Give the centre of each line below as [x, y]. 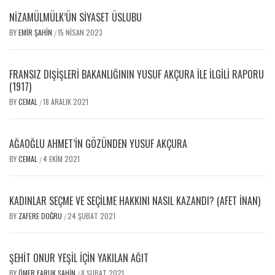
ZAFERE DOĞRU [41, 216]
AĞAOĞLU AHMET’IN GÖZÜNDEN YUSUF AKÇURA [98, 144]
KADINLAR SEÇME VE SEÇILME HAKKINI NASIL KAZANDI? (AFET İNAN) [135, 201]
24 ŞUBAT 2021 [91, 216]
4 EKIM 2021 [61, 159]
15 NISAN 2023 [80, 33]
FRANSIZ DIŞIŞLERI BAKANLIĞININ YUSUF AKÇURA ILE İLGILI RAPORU [137, 75]
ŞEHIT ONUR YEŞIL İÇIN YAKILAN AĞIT [79, 258]
